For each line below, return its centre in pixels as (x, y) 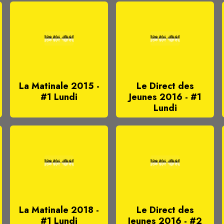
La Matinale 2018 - (59, 210)
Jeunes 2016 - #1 (165, 97)
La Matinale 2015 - (59, 86)
